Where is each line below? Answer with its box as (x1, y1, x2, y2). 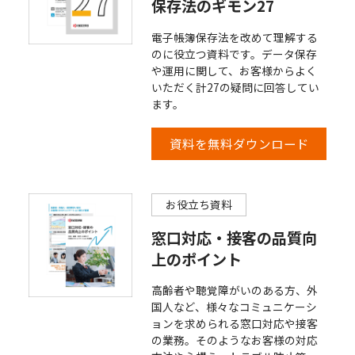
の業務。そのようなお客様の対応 (151, 332, 319, 349)
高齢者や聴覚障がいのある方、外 (151, 282, 319, 299)
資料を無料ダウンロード (169, 135, 309, 153)
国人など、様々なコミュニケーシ (151, 299, 318, 315)
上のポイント (151, 247, 242, 270)
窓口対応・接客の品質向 (151, 226, 318, 249)
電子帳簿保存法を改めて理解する (151, 29, 319, 45)
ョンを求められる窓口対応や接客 (151, 315, 319, 332)
